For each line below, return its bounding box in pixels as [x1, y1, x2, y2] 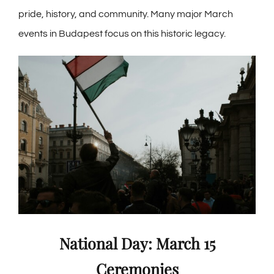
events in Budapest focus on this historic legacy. [18, 29, 226, 39]
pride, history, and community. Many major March [18, 9, 233, 20]
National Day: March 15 [59, 233, 215, 254]
